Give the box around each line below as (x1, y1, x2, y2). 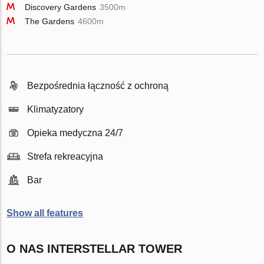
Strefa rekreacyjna (27, 151, 104, 161)
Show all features (6, 208, 84, 218)
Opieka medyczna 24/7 (27, 127, 124, 138)
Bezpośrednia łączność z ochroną (27, 80, 169, 91)
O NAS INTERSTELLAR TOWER (6, 242, 183, 255)
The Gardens (25, 16, 75, 26)
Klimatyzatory (27, 104, 84, 114)
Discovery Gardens (25, 2, 97, 12)
